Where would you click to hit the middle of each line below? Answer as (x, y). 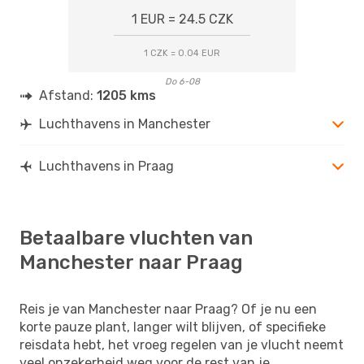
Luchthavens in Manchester (125, 123)
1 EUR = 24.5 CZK (182, 19)
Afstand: (68, 95)
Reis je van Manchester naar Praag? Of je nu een (168, 309)
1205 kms (126, 95)
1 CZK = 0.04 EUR (182, 53)
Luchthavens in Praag (106, 166)
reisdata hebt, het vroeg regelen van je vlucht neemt (182, 344)
